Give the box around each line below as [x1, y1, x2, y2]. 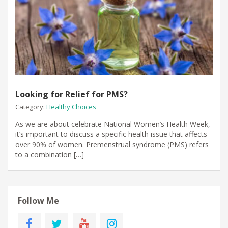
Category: [15, 102, 46, 111]
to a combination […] [15, 149, 84, 159]
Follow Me [18, 194, 59, 206]
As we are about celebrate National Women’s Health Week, [15, 119, 210, 129]
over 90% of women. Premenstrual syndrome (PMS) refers [15, 139, 209, 149]
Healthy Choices [46, 102, 96, 111]
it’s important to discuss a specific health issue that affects [15, 129, 207, 139]
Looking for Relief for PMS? [15, 88, 128, 100]
